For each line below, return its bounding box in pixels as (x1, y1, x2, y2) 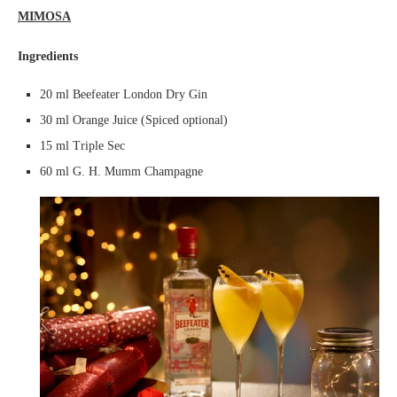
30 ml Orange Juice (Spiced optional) (40, 113, 228, 127)
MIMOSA (18, 9, 71, 23)
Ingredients (18, 49, 78, 63)
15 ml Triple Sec (40, 138, 125, 152)
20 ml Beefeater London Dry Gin (40, 87, 207, 101)
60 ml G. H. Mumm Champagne (40, 164, 203, 178)
